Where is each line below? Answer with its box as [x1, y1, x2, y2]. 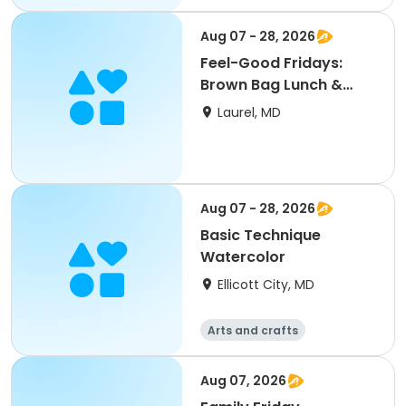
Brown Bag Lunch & [200, 74, 343, 95]
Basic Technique [200, 225, 321, 246]
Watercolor [200, 246, 285, 267]
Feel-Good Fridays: [200, 53, 343, 73]
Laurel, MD [217, 103, 281, 121]
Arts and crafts [208, 323, 298, 338]
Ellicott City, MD [217, 275, 314, 294]
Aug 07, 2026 [200, 372, 286, 390]
